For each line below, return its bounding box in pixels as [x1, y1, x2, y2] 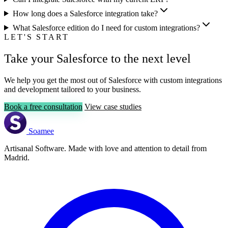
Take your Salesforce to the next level [4, 51, 191, 65]
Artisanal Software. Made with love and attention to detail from [4, 144, 207, 153]
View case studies [84, 102, 141, 111]
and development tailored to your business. [4, 84, 141, 94]
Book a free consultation [4, 102, 82, 111]
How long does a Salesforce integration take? [12, 9, 158, 18]
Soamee [28, 126, 54, 135]
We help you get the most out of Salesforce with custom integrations [4, 75, 222, 84]
